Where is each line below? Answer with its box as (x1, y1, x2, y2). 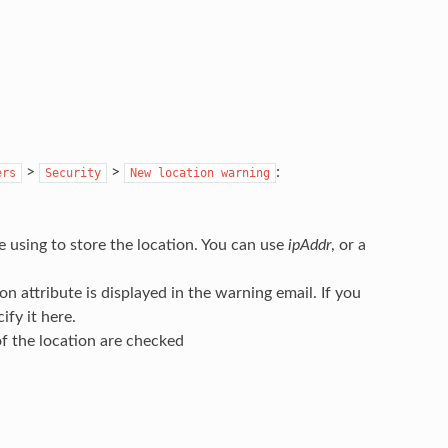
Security (44, 165, 101, 180)
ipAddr (287, 236, 331, 253)
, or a (330, 236, 366, 253)
